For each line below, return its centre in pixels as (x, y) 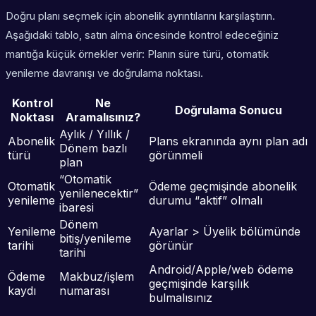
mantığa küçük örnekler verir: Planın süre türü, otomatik (137, 54)
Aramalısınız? (103, 117)
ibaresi (77, 208)
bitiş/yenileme (95, 239)
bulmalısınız (181, 298)
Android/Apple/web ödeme (221, 270)
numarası (84, 291)
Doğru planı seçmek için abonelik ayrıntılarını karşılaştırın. (140, 16)
